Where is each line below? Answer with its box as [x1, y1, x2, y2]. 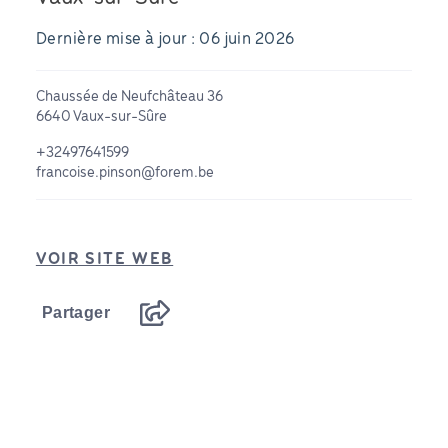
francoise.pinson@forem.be [35, 164, 214, 181]
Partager [41, 304, 111, 321]
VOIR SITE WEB [35, 249, 174, 269]
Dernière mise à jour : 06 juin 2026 [35, 29, 295, 49]
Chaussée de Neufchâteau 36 [35, 88, 223, 105]
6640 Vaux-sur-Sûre [35, 108, 167, 125]
